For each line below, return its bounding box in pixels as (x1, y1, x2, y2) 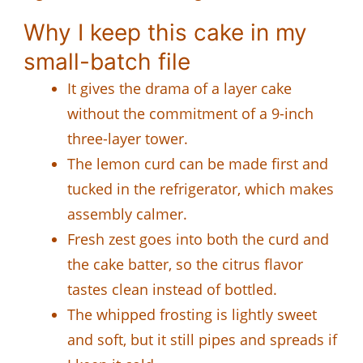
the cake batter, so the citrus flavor (67, 254, 303, 274)
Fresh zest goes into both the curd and (67, 228, 329, 249)
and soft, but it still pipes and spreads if (67, 329, 337, 349)
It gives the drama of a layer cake (67, 78, 292, 98)
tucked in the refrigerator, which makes (67, 178, 334, 199)
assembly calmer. (67, 203, 187, 224)
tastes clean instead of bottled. (67, 279, 277, 299)
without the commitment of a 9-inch (67, 103, 314, 123)
